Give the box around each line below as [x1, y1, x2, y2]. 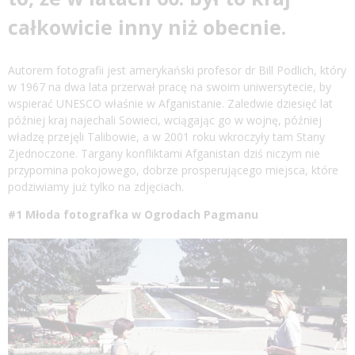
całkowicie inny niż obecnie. [8, 13, 286, 40]
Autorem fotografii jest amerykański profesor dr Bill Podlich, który [8, 62, 346, 78]
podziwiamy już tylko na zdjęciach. [8, 178, 184, 194]
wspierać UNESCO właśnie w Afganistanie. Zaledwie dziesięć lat [8, 95, 333, 111]
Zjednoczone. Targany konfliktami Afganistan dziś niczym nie [8, 145, 320, 161]
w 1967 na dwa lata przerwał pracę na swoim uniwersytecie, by [8, 78, 331, 94]
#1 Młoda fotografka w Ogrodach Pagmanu [8, 206, 258, 222]
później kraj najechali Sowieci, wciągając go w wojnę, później [8, 112, 322, 128]
